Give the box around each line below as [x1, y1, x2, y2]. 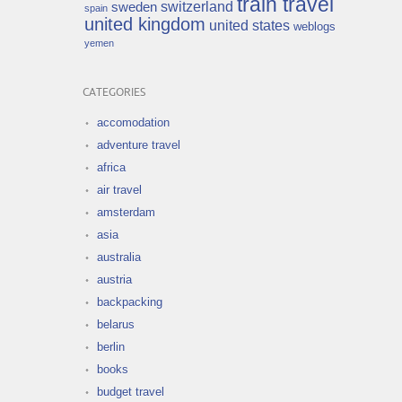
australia [97, 249, 141, 264]
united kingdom [84, 13, 205, 34]
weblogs [293, 19, 336, 33]
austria [97, 272, 132, 286]
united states [209, 17, 290, 33]
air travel [97, 182, 142, 197]
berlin [97, 339, 125, 354]
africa [97, 160, 126, 174]
